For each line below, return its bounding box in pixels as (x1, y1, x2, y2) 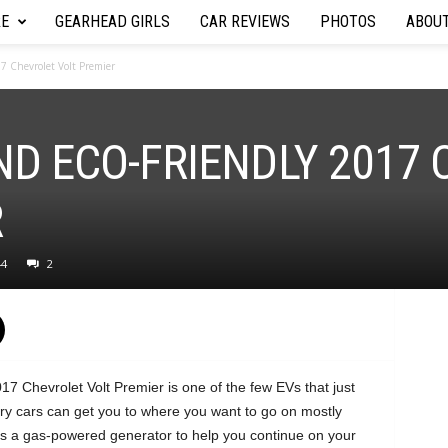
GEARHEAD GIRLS (54, 12, 170, 31)
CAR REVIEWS (199, 12, 290, 31)
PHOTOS (319, 12, 376, 31)
